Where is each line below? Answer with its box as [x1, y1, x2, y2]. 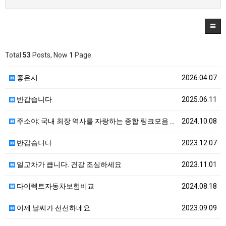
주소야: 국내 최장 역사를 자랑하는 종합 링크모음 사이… [15, 117, 170, 125]
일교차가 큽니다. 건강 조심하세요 [15, 160, 122, 168]
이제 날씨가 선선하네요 [15, 203, 90, 212]
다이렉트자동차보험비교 [15, 182, 94, 190]
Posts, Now [31, 50, 69, 59]
